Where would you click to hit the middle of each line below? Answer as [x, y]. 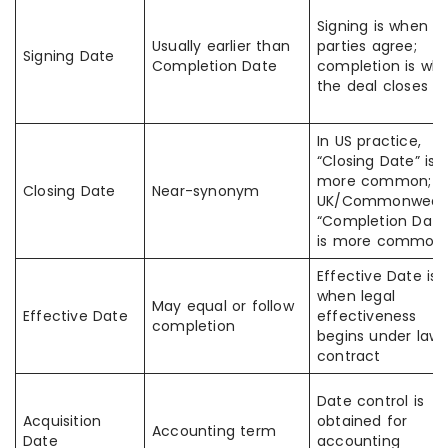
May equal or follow [223, 306]
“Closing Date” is [376, 161]
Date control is [370, 401]
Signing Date [69, 56]
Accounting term [214, 431]
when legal [356, 296]
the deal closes [372, 86]
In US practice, [369, 141]
